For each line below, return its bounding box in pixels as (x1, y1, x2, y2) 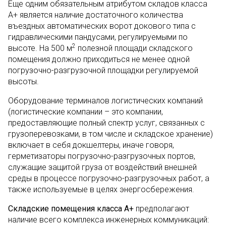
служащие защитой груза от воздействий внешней (8, 162, 197, 172)
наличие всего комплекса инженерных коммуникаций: (8, 215, 209, 224)
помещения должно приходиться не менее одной (8, 54, 190, 64)
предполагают (134, 204, 189, 213)
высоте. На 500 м (8, 43, 72, 53)
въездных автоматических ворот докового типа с (8, 21, 196, 31)
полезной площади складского (76, 43, 193, 53)
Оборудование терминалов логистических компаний (8, 96, 203, 105)
